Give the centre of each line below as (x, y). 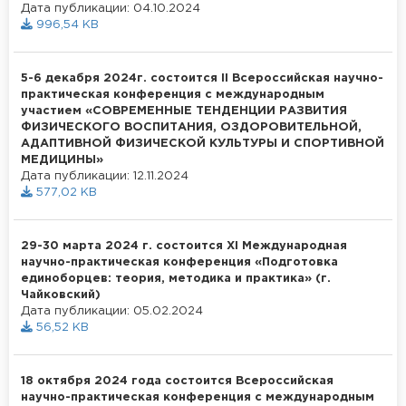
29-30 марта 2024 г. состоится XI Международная (184, 246)
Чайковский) (61, 295)
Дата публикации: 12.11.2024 (105, 176)
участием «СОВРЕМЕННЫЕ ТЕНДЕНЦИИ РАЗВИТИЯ (184, 111)
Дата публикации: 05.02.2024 (112, 311)
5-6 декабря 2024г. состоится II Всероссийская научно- (202, 78)
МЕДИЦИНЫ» (62, 159)
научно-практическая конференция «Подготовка (179, 262)
